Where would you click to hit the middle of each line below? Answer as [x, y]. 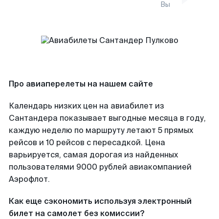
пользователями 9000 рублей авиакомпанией [100, 167]
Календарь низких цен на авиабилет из [87, 106]
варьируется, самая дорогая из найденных [93, 155]
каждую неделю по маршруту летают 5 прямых [101, 130]
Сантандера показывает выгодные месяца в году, [107, 118]
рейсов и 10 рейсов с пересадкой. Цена [87, 142]
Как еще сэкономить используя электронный [100, 201]
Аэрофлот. [29, 179]
